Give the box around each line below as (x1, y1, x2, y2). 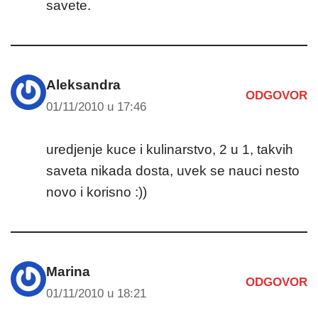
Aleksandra (46, 77, 121, 92)
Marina (46, 263, 90, 279)
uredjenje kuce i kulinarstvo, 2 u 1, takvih (46, 141, 293, 157)
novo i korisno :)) (46, 184, 147, 199)
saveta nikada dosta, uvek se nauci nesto (46, 163, 300, 178)
